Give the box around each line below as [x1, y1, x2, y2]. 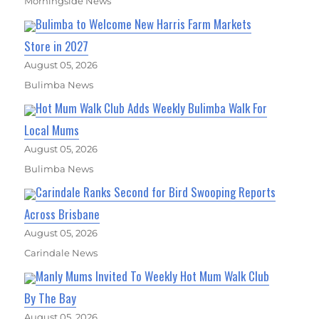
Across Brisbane [24, 205, 100, 224]
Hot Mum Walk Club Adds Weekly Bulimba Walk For [36, 99, 268, 117]
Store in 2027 [24, 37, 89, 56]
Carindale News [24, 247, 98, 259]
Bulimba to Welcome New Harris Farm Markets [36, 15, 252, 33]
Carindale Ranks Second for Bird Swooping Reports [36, 183, 276, 202]
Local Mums [24, 121, 80, 140]
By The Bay [24, 289, 77, 308]
